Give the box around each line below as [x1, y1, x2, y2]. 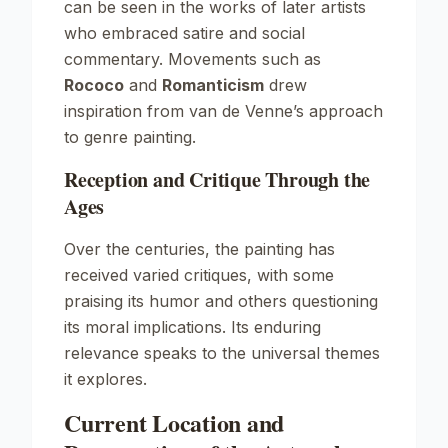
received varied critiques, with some [64, 265, 334, 285]
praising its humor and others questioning [64, 291, 378, 311]
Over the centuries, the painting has [64, 239, 335, 259]
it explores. [64, 369, 147, 389]
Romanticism [162, 75, 264, 95]
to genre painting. [64, 127, 196, 147]
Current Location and [64, 405, 285, 440]
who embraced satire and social [64, 23, 305, 43]
